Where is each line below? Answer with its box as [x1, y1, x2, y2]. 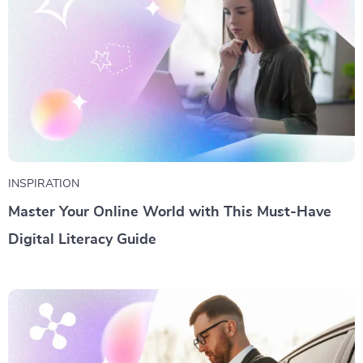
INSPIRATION [8, 177, 79, 190]
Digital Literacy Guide [8, 232, 156, 247]
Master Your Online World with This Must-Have [8, 204, 331, 220]
